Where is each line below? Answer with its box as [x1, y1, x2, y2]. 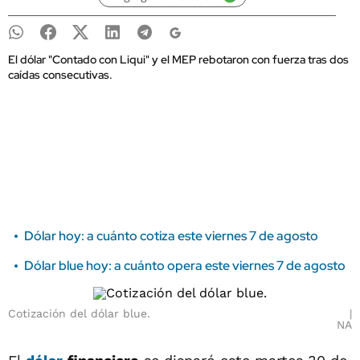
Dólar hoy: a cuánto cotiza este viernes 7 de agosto [24, 227, 318, 244]
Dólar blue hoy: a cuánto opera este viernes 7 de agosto [24, 257, 346, 274]
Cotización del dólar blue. [8, 307, 150, 320]
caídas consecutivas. [8, 67, 112, 82]
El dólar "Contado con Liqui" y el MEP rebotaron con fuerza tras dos [8, 52, 349, 67]
